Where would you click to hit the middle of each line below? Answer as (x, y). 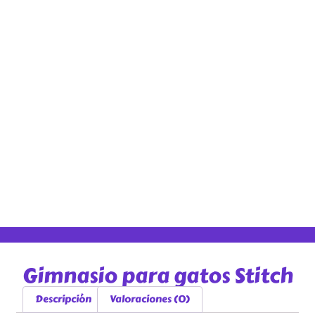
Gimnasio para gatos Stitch (157, 276)
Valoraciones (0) (149, 299)
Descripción (64, 299)
